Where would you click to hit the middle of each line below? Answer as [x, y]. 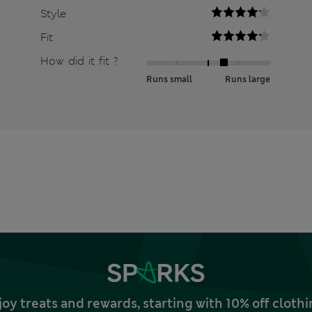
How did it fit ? [79, 61]
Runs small [169, 80]
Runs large [247, 80]
